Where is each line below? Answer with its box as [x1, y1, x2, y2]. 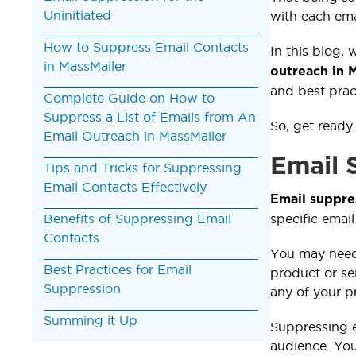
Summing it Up [44, 312, 137, 327]
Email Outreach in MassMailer [44, 128, 226, 143]
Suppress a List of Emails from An [44, 109, 256, 124]
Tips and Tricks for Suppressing [44, 160, 242, 175]
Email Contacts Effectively [44, 179, 207, 194]
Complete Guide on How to [44, 90, 215, 105]
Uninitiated [44, 7, 111, 22]
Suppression [44, 281, 121, 296]
